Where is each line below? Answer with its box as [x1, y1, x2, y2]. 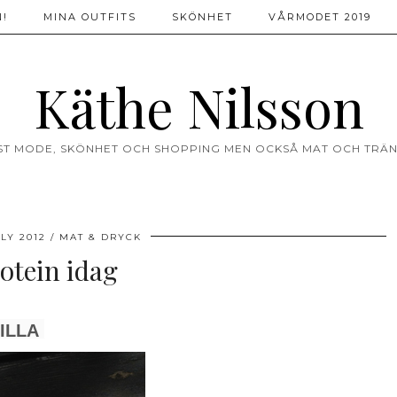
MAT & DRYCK [59, 231, 142, 243]
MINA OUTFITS [43, 11, 136, 23]
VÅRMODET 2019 [269, 11, 371, 23]
